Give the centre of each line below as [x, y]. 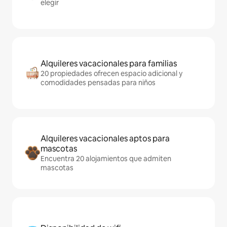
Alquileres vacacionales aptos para [105, 139]
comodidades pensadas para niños [98, 83]
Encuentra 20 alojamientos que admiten [106, 159]
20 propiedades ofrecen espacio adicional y [111, 74]
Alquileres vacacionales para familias [109, 64]
